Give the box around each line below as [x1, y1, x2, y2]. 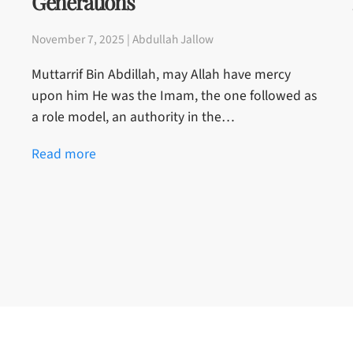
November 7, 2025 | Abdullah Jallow [32, 31, 214, 49]
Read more [32, 144, 96, 165]
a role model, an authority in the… [32, 107, 235, 128]
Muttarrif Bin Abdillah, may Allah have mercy [32, 65, 291, 85]
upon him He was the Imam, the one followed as [32, 86, 317, 106]
